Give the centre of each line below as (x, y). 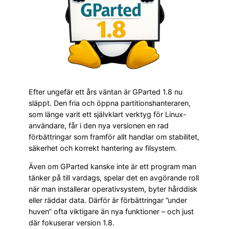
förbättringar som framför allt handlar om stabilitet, (114, 136)
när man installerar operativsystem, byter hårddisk (113, 189)
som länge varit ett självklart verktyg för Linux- (108, 114)
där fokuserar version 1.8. (72, 222)
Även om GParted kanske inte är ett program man (112, 166)
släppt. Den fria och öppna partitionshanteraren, (110, 103)
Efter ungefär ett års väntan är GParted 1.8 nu (106, 91)
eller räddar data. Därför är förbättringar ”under (108, 200)
